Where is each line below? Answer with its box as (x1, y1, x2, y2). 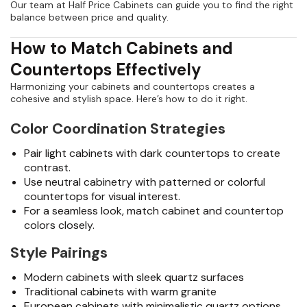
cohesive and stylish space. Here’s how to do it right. (10, 93, 247, 106)
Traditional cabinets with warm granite (24, 284, 217, 299)
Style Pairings (10, 243, 108, 263)
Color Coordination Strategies (10, 119, 225, 139)
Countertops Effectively (10, 59, 201, 81)
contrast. (24, 160, 71, 175)
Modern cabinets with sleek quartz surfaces (24, 270, 244, 285)
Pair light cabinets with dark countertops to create (24, 146, 280, 161)
